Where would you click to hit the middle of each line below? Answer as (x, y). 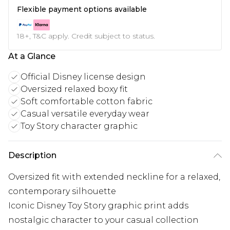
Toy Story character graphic (79, 126)
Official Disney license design (83, 76)
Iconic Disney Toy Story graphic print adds (98, 205)
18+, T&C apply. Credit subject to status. (86, 36)
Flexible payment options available (82, 9)
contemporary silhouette (62, 191)
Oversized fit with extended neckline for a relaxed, (114, 177)
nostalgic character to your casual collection (103, 220)
